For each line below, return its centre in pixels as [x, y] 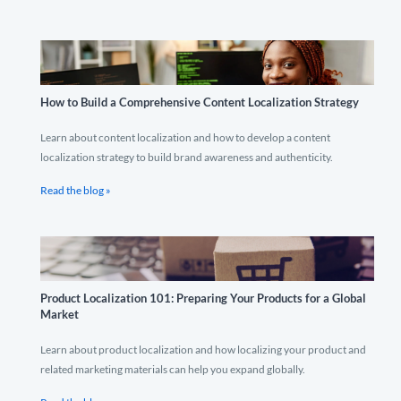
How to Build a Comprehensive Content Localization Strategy [200, 102]
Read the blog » [76, 190]
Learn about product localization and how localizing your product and [203, 350]
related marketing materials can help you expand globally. [173, 369]
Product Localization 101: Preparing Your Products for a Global [203, 298]
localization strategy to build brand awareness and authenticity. [187, 157]
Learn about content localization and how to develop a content [185, 137]
